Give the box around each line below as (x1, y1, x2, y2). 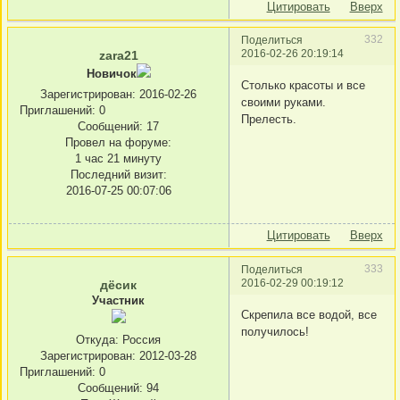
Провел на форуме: (65, 136, 171, 150)
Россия (119, 333, 161, 347)
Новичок (86, 67, 137, 81)
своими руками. (241, 95, 326, 109)
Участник (92, 294, 145, 308)
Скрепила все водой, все (241, 307, 377, 321)
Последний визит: (70, 168, 167, 182)
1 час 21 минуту (75, 152, 162, 166)
